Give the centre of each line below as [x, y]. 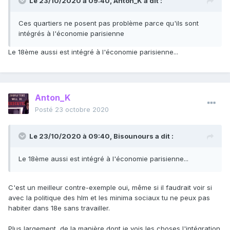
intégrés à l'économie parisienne [71, 34]
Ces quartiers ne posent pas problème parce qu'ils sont [109, 23]
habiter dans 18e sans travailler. [59, 208]
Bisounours [133, 136]
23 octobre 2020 [82, 110]
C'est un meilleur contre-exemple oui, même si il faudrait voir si [110, 188]
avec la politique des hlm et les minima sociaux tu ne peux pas [109, 198]
